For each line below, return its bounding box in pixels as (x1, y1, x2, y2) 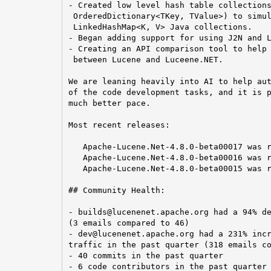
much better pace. (68, 98, 151, 108)
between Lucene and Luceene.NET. (68, 54, 223, 64)
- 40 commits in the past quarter (68, 250, 223, 260)
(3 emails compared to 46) (68, 218, 189, 227)
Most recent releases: (68, 120, 170, 129)
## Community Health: (68, 185, 165, 195)
